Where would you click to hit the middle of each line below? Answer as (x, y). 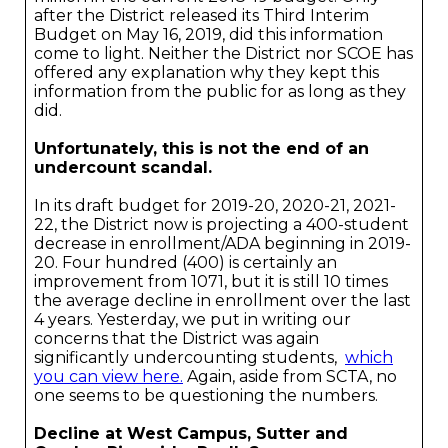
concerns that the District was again (176, 338)
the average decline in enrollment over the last (222, 300)
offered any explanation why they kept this (206, 72)
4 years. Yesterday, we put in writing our (192, 319)
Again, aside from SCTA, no (290, 376)
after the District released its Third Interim (201, 15)
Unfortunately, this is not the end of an (201, 148)
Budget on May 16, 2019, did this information (208, 34)
